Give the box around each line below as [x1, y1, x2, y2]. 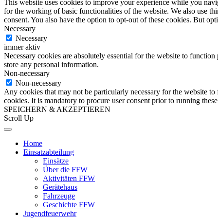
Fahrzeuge [43, 192, 75, 200]
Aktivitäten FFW [43, 174, 95, 183]
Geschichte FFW [43, 200, 95, 209]
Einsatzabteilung [23, 148, 74, 157]
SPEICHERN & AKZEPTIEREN [4, 105, 110, 114]
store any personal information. [4, 60, 99, 69]
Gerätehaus [43, 183, 77, 192]
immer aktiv [4, 43, 40, 52]
